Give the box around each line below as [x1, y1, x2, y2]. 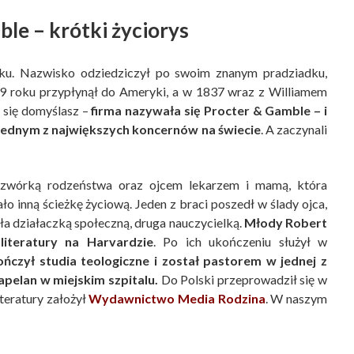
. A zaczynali [260, 122, 328, 137]
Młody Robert [243, 215, 328, 231]
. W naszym [265, 291, 328, 307]
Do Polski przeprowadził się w [157, 272, 328, 288]
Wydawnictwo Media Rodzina [88, 291, 265, 307]
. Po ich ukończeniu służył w [153, 234, 327, 250]
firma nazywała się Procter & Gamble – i [91, 103, 328, 119]
